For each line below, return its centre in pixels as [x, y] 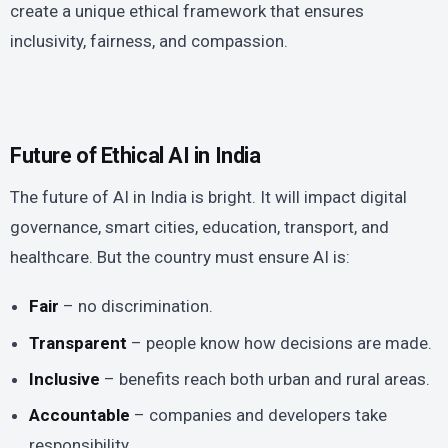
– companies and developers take [259, 415]
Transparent [78, 342]
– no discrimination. [136, 306]
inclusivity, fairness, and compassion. [149, 41]
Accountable [80, 415]
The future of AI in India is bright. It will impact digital [208, 196]
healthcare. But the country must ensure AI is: [180, 256]
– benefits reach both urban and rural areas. [265, 378]
